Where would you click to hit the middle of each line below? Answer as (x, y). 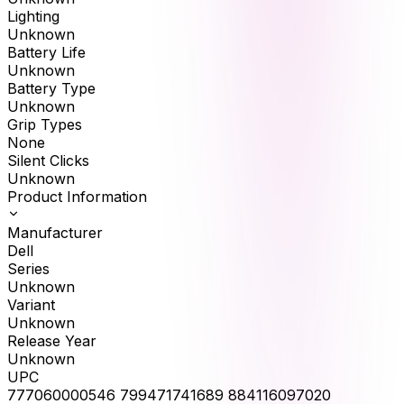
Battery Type (51, 88)
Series (28, 268)
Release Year (52, 340)
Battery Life (46, 52)
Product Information (77, 196)
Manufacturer (55, 232)
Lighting (33, 16)
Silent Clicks (48, 160)
